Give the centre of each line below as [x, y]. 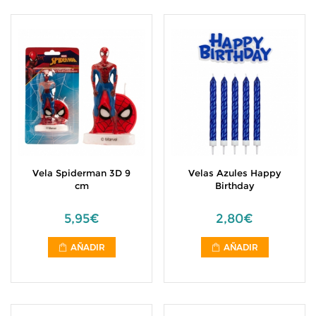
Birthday [235, 186]
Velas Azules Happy [235, 173]
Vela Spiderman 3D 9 [81, 173]
